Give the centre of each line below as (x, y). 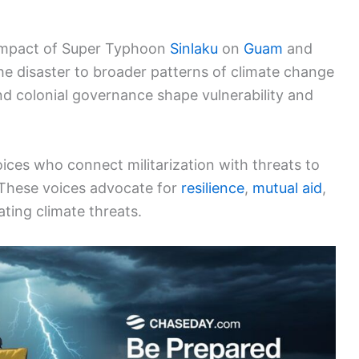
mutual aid (287, 188)
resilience (213, 188)
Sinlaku (194, 49)
